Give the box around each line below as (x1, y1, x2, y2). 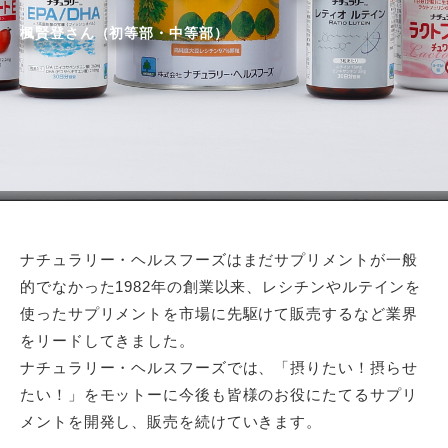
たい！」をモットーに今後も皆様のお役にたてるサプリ (20, 386, 418, 403)
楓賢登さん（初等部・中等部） (20, 25, 229, 41)
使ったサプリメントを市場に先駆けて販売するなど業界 (20, 305, 418, 322)
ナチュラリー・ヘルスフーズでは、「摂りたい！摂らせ (20, 359, 418, 376)
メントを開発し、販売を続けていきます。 (20, 413, 323, 430)
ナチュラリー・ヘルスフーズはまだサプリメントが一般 (20, 251, 418, 268)
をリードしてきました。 (20, 332, 195, 349)
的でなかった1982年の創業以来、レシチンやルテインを (20, 278, 422, 295)
